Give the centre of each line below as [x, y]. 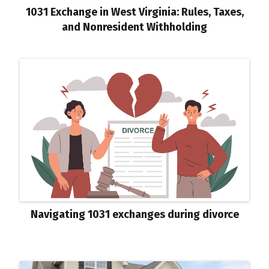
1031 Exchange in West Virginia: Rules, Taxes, [134, 12]
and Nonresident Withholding [134, 27]
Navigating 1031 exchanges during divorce [134, 215]
